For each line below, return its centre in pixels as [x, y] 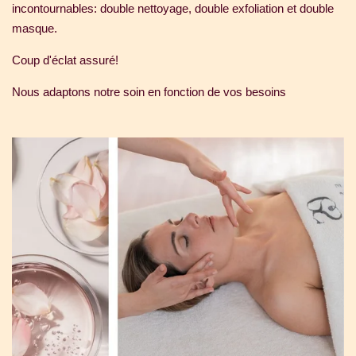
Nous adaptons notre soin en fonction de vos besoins [149, 92]
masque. [35, 29]
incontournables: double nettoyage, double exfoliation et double [173, 9]
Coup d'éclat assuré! [65, 60]
